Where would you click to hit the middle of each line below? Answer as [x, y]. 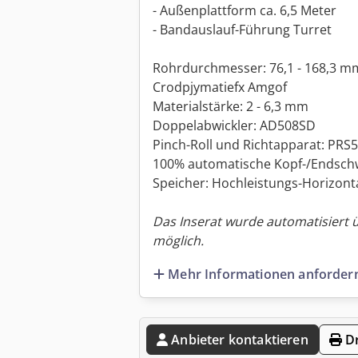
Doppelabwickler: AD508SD [234, 126]
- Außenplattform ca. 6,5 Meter [245, 11]
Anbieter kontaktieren [240, 339]
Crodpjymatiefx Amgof [220, 88]
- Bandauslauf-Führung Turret [242, 30]
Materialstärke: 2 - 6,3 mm [231, 107]
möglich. [178, 241]
